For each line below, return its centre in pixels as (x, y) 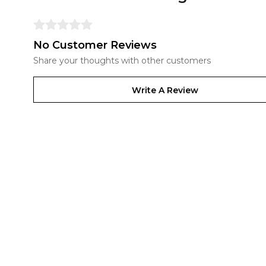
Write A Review (165, 90)
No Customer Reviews (95, 45)
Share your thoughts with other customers (122, 61)
